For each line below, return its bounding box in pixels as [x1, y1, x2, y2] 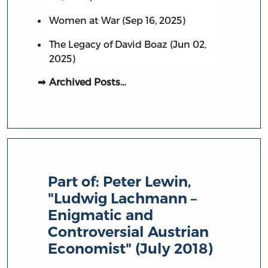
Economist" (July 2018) [48, 239, 214, 257]
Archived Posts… [48, 75, 126, 87]
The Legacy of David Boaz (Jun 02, [48, 38, 206, 50]
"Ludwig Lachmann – [48, 189, 197, 207]
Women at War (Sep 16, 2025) [48, 14, 185, 26]
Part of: [48, 172, 103, 190]
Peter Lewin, [103, 172, 192, 190]
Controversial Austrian [48, 223, 209, 240]
